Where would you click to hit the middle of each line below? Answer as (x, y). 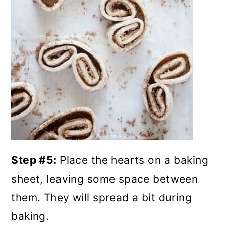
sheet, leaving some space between (105, 179)
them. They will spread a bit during (102, 197)
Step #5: (36, 160)
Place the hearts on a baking (134, 160)
